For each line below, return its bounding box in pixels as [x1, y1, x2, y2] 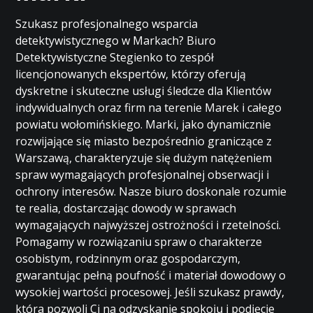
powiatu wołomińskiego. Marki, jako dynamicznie [15, 117, 272, 132]
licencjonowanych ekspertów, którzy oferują [15, 66, 247, 82]
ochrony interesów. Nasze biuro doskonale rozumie [15, 184, 287, 199]
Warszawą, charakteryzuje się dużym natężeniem [15, 150, 272, 166]
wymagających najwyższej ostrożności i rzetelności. [15, 217, 282, 233]
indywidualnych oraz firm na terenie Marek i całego [15, 100, 282, 115]
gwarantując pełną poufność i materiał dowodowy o [15, 268, 286, 283]
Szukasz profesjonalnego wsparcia [15, 16, 198, 31]
